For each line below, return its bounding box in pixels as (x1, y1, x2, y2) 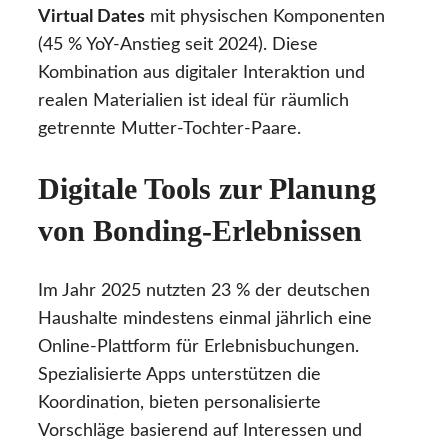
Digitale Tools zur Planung (38, 171, 376, 205)
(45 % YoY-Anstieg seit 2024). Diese (38, 35, 318, 54)
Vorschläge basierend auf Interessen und (38, 421, 362, 440)
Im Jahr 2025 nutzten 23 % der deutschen (38, 281, 370, 300)
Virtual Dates (38, 7, 145, 26)
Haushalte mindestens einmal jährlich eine (38, 309, 372, 328)
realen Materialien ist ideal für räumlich (38, 91, 349, 110)
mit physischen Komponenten (145, 7, 385, 26)
